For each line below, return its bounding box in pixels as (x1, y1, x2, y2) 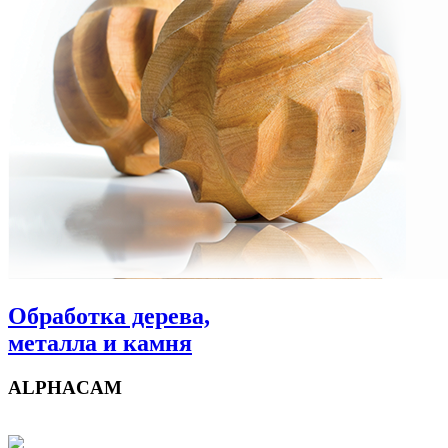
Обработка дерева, (8, 302, 210, 329)
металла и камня (8, 329, 192, 356)
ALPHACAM (8, 376, 122, 398)
